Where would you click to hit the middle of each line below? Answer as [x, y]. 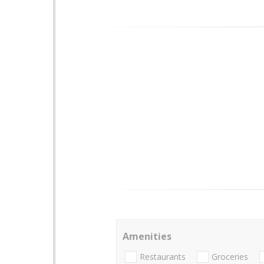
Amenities [147, 236]
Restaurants [163, 257]
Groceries [230, 257]
